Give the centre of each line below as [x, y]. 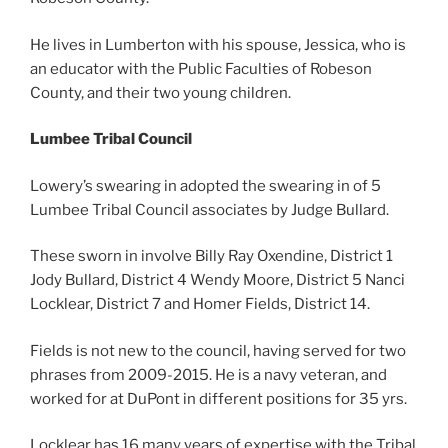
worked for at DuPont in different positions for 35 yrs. [218, 398]
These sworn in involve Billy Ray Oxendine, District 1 [211, 256]
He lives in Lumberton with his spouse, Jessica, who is [218, 44]
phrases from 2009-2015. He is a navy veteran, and [208, 374]
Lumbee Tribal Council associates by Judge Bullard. [209, 209]
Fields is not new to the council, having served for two [218, 350]
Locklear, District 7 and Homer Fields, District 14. [200, 304]
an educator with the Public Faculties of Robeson [201, 68]
